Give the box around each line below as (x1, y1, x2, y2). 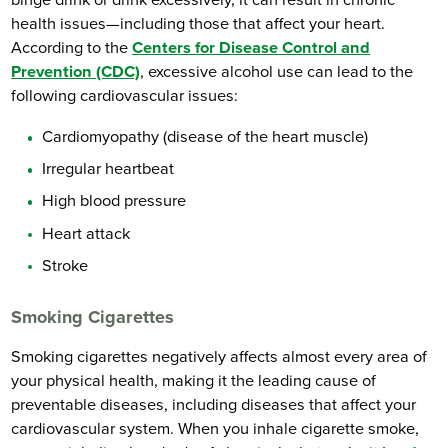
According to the (11, 38, 133, 59)
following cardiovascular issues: (11, 86, 239, 107)
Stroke (42, 255, 89, 276)
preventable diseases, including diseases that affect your (11, 394, 417, 415)
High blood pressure (42, 191, 187, 212)
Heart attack (42, 223, 131, 244)
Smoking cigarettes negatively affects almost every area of (11, 346, 428, 367)
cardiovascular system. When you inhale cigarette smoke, (11, 418, 420, 439)
